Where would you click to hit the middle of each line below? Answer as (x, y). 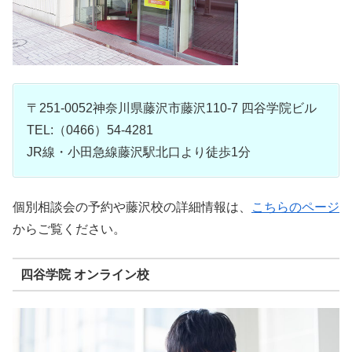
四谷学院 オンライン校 (84, 274)
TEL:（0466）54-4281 (90, 130)
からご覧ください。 (69, 229)
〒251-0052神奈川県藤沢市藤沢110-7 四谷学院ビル (172, 108)
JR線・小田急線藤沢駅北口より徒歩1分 (139, 152)
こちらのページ (295, 207)
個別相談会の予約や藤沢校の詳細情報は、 (132, 207)
